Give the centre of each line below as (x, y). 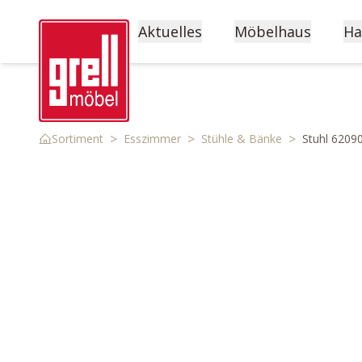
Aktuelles (170, 32)
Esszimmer (152, 139)
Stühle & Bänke (242, 139)
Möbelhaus (273, 32)
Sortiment (78, 139)
